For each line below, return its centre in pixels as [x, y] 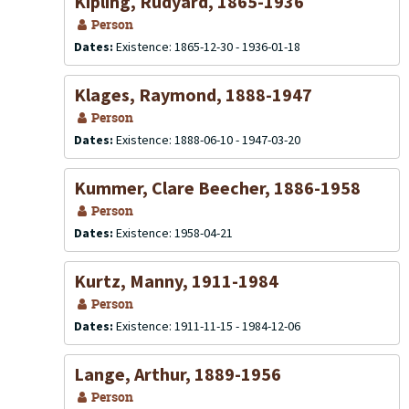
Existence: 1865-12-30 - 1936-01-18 [208, 47]
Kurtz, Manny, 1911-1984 [176, 281]
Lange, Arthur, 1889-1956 [178, 374]
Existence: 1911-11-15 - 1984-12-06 [208, 326]
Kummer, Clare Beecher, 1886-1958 [217, 188]
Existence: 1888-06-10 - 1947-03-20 [208, 140]
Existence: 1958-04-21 [174, 233]
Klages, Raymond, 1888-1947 [193, 94]
